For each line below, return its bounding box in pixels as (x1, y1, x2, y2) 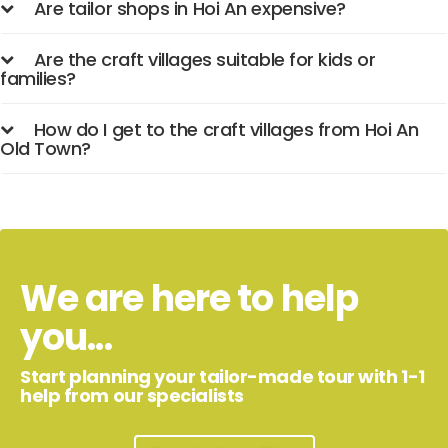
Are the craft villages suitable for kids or (33, 47, 376, 73)
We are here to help (20, 273, 358, 325)
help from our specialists (20, 383, 244, 409)
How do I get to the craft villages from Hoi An (33, 117, 419, 143)
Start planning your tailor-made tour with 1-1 (20, 364, 425, 390)
